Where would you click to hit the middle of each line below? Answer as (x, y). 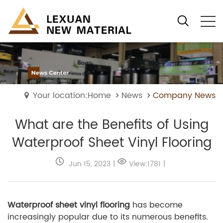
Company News (184, 96)
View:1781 (145, 164)
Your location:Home (72, 96)
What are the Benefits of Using (111, 125)
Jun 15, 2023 (89, 164)
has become (156, 205)
